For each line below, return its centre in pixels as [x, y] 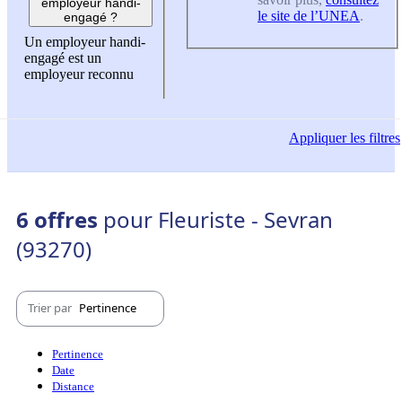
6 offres [60, 219]
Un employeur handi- [85, 42]
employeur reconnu [79, 74]
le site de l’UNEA [309, 15]
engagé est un [63, 58]
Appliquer [318, 137]
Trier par [51, 308]
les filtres [373, 137]
